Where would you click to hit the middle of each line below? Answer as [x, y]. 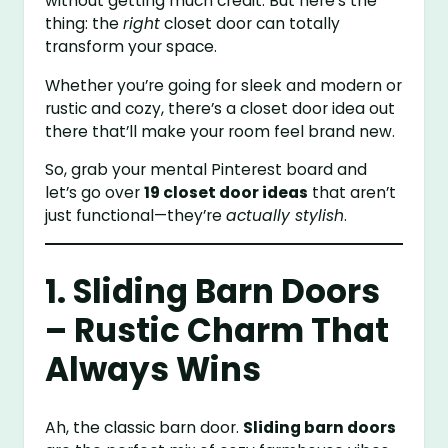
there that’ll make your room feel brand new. [220, 131]
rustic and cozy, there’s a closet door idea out [220, 108]
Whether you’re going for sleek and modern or [224, 85]
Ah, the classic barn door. [144, 428]
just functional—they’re [136, 216]
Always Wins [153, 370]
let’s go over [95, 193]
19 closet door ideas [226, 193]
